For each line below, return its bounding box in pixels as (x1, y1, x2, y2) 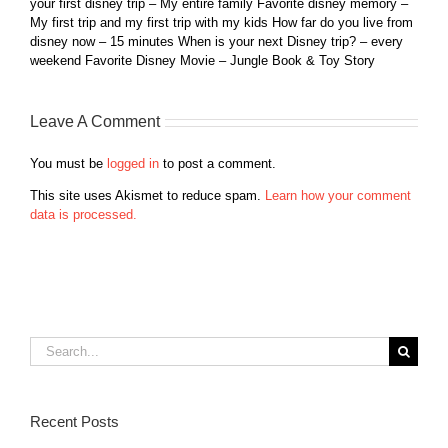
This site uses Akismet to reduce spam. (30, 188, 265, 204)
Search (29, 338, 70, 354)
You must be (30, 156, 107, 172)
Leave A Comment (30, 113, 160, 131)
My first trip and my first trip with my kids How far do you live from (30, 15, 413, 31)
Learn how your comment (265, 188, 411, 204)
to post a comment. (159, 156, 276, 172)
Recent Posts (30, 413, 119, 431)
